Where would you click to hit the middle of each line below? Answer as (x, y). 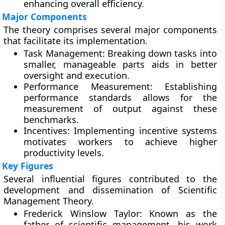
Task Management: (64, 53)
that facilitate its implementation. (76, 41)
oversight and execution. (77, 75)
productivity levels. (64, 153)
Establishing (185, 86)
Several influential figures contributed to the (110, 179)
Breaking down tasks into (161, 53)
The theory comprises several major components (110, 30)
